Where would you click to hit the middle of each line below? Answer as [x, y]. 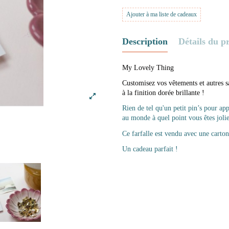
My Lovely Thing [148, 67]
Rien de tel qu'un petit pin [160, 108]
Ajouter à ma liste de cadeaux [162, 15]
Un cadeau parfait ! [150, 149]
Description [145, 41]
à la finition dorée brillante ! [163, 93]
